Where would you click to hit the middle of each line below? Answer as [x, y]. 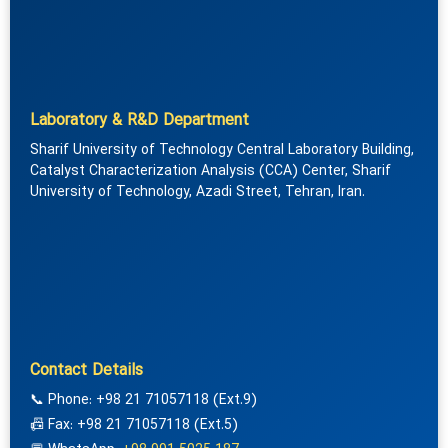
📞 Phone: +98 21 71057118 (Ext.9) [143, 400]
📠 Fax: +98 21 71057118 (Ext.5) [134, 425]
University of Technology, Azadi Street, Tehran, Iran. [197, 192]
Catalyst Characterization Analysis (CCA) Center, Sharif [210, 171]
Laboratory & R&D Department [139, 120]
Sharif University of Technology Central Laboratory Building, [222, 150]
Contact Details [86, 370]
